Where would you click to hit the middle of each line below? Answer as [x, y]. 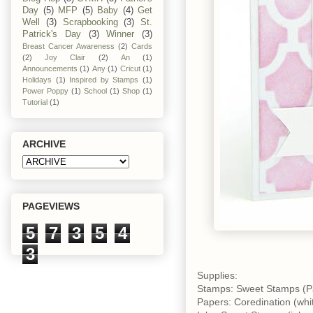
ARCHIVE [44, 144]
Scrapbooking [90, 22]
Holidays [37, 79]
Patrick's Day [52, 34]
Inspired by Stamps [104, 79]
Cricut [130, 68]
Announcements [50, 68]
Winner [121, 34]
